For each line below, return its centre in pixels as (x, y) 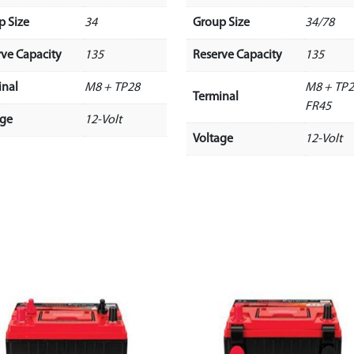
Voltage (213, 139)
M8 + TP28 (112, 87)
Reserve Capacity (237, 55)
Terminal (215, 97)
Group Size (221, 23)
